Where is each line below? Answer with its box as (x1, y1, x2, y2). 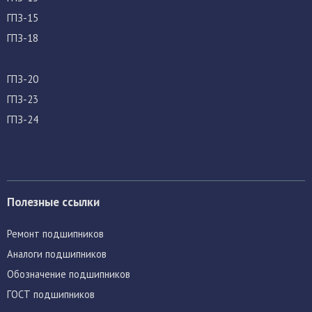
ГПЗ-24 (7, 112, 38, 126)
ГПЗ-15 (7, 11, 38, 25)
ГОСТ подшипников (7, 288, 95, 302)
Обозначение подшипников (7, 267, 130, 281)
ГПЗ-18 (7, 31, 38, 45)
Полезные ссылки (7, 193, 100, 210)
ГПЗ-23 (7, 92, 38, 106)
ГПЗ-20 (7, 72, 38, 86)
